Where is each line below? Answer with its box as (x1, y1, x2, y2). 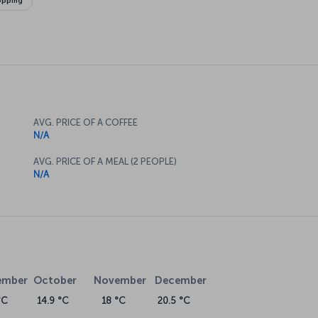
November (94, 273, 147, 287)
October (33, 273, 77, 287)
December (154, 273, 207, 287)
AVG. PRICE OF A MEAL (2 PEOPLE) (33, 155, 177, 167)
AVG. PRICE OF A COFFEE (33, 116, 138, 128)
